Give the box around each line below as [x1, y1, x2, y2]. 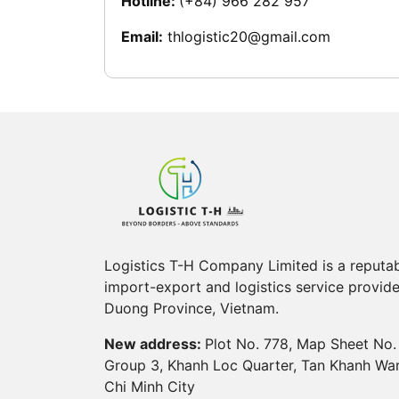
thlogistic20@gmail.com [167, 27, 330, 45]
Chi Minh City [104, 377, 195, 395]
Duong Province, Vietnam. [104, 298, 279, 317]
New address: [104, 334, 205, 353]
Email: [121, 27, 163, 45]
